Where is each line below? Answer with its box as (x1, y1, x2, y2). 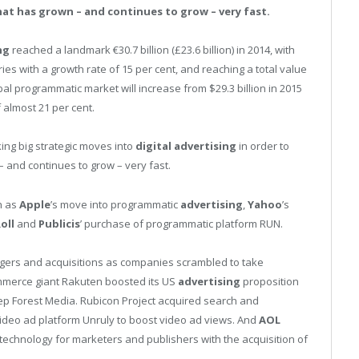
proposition (240, 273, 299, 288)
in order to (236, 139, 289, 154)
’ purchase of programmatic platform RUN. (80, 216, 283, 231)
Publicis (38, 216, 80, 231)
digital (135, 139, 171, 154)
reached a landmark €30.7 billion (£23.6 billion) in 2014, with (10, 42, 295, 58)
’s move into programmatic (50, 196, 180, 212)
